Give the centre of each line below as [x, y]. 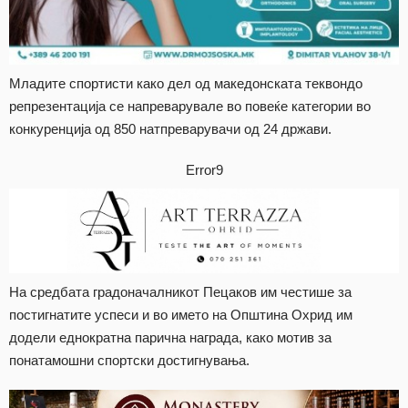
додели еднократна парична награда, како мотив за [170, 338]
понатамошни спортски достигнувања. [129, 361]
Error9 [204, 169]
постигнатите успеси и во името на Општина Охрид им [181, 315]
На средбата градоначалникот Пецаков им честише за [180, 292]
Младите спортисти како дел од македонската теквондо [186, 83]
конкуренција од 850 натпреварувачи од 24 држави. [170, 128]
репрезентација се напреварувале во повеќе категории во [190, 106]
